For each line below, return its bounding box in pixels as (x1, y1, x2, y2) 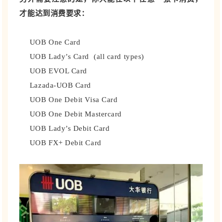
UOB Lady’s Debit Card (29, 124, 110, 132)
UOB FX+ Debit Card (29, 138, 102, 147)
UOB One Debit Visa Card (29, 95, 118, 104)
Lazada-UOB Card (29, 81, 92, 89)
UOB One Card (29, 38, 81, 46)
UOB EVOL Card (29, 66, 87, 75)
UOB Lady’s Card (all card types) (29, 52, 144, 60)
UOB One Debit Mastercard (29, 110, 122, 118)
